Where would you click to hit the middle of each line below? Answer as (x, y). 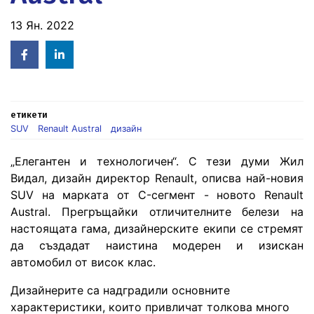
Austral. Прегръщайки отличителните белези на (157, 211)
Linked (82, 54)
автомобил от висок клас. (83, 262)
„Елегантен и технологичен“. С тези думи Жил (157, 161)
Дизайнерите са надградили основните (120, 290)
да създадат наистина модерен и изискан (157, 245)
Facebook (54, 54)
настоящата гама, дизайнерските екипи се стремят (157, 228)
